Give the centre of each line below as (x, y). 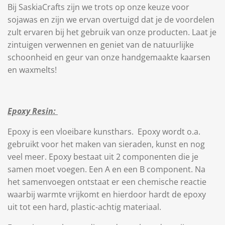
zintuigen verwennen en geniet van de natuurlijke (101, 45)
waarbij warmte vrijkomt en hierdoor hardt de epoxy (107, 194)
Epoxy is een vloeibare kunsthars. (72, 132)
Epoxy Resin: (32, 111)
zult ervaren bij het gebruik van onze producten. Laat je (112, 32)
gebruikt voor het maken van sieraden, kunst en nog (106, 144)
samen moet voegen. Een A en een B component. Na (106, 169)
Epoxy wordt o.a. (168, 132)
